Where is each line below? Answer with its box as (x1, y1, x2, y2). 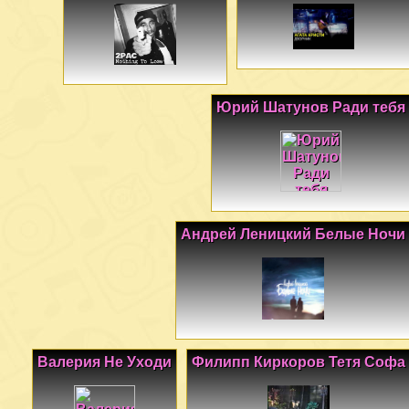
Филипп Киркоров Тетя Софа (192, 353, 405, 370)
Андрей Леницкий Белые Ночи (181, 226, 405, 243)
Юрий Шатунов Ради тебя (216, 100, 405, 116)
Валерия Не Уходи (37, 353, 172, 370)
